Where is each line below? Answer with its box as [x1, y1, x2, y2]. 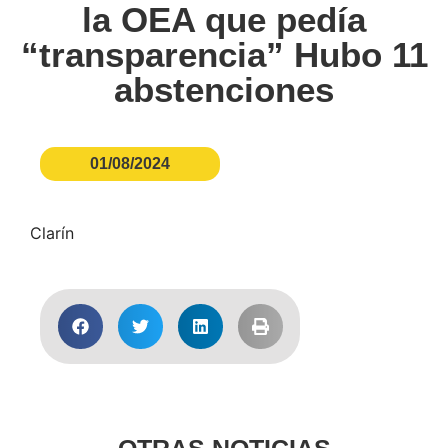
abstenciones [114, 70, 334, 109]
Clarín [30, 223, 74, 243]
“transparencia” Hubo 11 [20, 35, 428, 74]
